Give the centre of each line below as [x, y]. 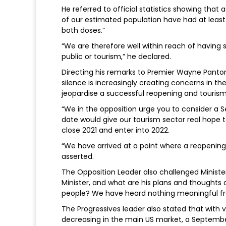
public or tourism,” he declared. [116, 57]
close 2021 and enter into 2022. [116, 130]
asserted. [78, 157]
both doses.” [83, 31]
